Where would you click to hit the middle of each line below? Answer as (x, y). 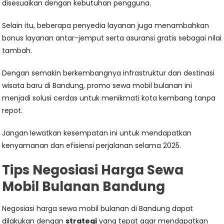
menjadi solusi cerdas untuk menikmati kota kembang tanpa (109, 98)
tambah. (17, 50)
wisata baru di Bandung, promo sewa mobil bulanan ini (97, 85)
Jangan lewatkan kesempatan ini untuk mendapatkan (97, 133)
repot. (12, 110)
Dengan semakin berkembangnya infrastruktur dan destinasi (108, 73)
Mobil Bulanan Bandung (84, 186)
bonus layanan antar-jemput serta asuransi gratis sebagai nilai (112, 38)
